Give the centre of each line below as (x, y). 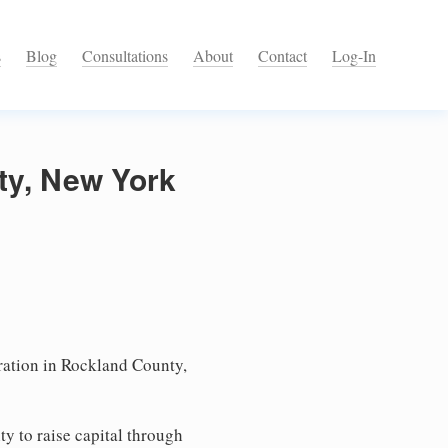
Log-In (354, 56)
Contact (282, 56)
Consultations (125, 56)
